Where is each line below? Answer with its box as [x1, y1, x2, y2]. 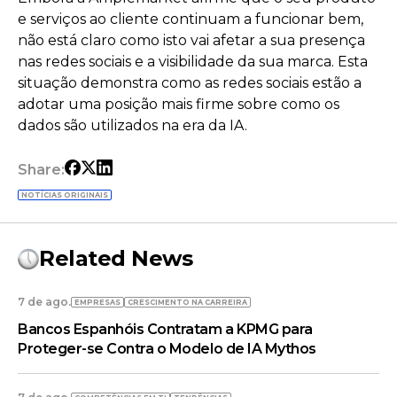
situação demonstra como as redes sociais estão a [18, 74, 362, 91]
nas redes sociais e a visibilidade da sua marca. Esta [18, 53, 368, 70]
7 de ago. [18, 295, 71, 308]
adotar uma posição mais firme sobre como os [18, 96, 339, 113]
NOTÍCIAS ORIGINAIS [21, 191, 108, 199]
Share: [18, 161, 65, 178]
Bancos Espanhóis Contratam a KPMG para [18, 321, 313, 338]
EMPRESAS [74, 298, 121, 307]
